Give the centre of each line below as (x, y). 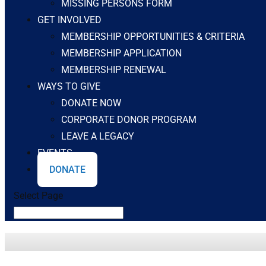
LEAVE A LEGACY (98, 136)
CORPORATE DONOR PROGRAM (129, 120)
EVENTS (55, 153)
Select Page (38, 196)
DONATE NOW (91, 103)
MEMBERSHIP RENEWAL (114, 70)
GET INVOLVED (69, 20)
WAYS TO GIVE (69, 86)
